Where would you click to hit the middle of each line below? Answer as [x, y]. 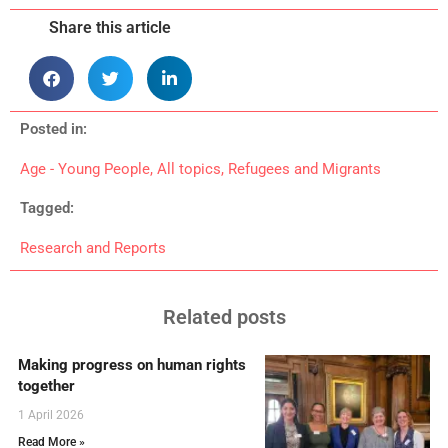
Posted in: [53, 128]
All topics [189, 168]
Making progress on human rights [132, 364]
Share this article [110, 27]
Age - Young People [85, 168]
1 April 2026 [51, 414]
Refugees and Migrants [304, 168]
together [46, 385]
